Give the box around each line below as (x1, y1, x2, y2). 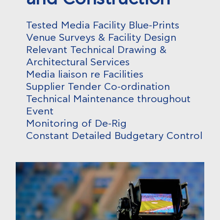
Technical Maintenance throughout (26, 94, 191, 104)
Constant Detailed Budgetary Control (26, 131, 202, 141)
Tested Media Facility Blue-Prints (26, 21, 179, 30)
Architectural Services (26, 57, 130, 67)
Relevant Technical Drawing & (26, 45, 166, 55)
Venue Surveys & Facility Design (26, 33, 176, 43)
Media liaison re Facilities (26, 70, 143, 80)
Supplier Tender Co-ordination (26, 82, 170, 92)
